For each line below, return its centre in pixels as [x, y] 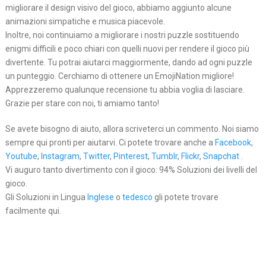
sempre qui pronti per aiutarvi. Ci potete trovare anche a [110, 143]
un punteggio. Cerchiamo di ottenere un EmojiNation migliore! [119, 76]
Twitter [96, 156]
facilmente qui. [33, 211]
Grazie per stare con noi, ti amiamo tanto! [82, 104]
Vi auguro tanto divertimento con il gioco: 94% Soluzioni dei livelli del [131, 170]
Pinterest [130, 156]
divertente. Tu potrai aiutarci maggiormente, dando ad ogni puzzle [129, 63]
